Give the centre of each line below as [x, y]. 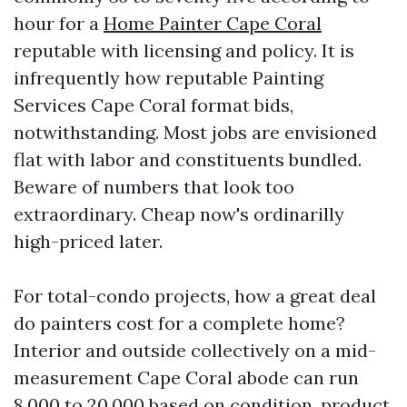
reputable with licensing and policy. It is [184, 50]
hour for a [59, 23]
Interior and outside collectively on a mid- [195, 350]
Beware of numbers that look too [154, 187]
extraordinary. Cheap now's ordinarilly [179, 214]
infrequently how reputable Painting [169, 78]
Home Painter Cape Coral [213, 23]
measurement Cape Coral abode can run [186, 377]
